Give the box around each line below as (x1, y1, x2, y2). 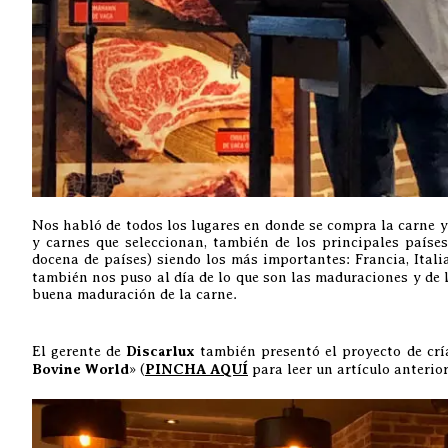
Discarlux (126, 342, 195, 360)
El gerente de (32, 342, 126, 359)
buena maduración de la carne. (32, 285, 237, 302)
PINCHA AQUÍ (145, 360, 248, 378)
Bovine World (32, 360, 129, 378)
